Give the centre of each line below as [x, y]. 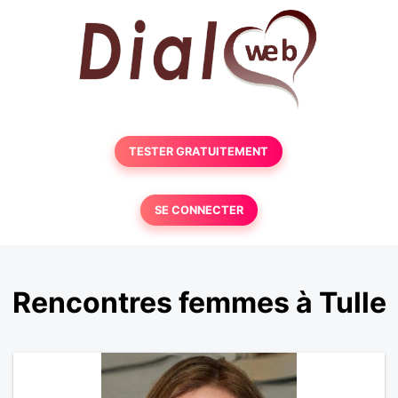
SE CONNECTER [199, 210]
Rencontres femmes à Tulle [199, 303]
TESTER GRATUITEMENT [199, 151]
